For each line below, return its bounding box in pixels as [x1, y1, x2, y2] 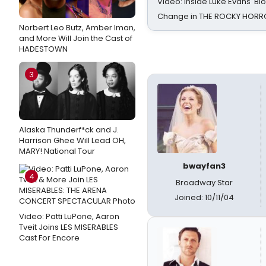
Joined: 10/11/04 [174, 192, 234, 203]
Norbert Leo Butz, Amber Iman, [19, 22, 135, 33]
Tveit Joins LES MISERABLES [19, 221, 118, 233]
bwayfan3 [182, 160, 226, 172]
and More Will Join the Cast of [19, 33, 132, 44]
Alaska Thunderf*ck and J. [19, 124, 119, 135]
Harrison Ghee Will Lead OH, [19, 135, 126, 146]
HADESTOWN [19, 43, 68, 55]
